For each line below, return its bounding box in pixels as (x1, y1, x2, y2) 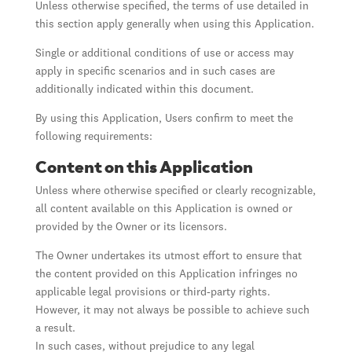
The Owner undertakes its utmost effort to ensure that (35, 251, 302, 262)
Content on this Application (35, 153, 253, 178)
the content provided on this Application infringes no (35, 269, 298, 280)
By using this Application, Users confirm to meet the (35, 113, 293, 124)
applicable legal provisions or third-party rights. (35, 287, 270, 298)
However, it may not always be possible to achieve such (35, 305, 310, 316)
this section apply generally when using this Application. (35, 19, 314, 30)
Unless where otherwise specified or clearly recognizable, (35, 185, 316, 196)
